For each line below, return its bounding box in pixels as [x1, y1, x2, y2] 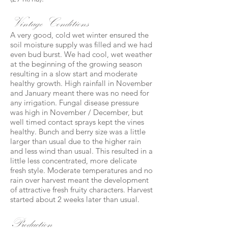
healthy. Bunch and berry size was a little [10, 127, 146, 136]
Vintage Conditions [10, 15, 89, 30]
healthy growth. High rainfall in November [10, 78, 152, 88]
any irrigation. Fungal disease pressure [10, 98, 139, 107]
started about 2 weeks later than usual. [10, 194, 139, 204]
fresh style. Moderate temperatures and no [10, 165, 153, 175]
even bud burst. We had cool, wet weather [10, 49, 152, 59]
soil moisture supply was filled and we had [10, 40, 152, 49]
